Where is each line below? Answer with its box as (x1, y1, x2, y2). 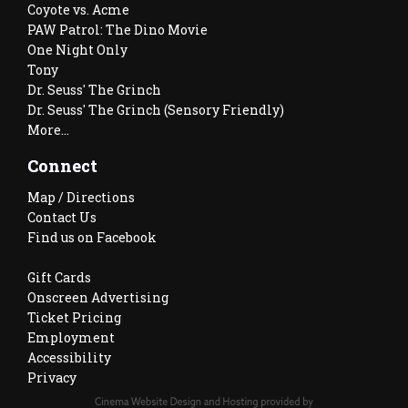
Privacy (27, 368, 76, 386)
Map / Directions (27, 188, 135, 206)
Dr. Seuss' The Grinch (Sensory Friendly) (27, 100, 284, 118)
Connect (27, 154, 97, 177)
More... (27, 120, 69, 138)
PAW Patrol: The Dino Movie (27, 20, 208, 38)
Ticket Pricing (27, 308, 121, 326)
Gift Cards (27, 268, 91, 286)
